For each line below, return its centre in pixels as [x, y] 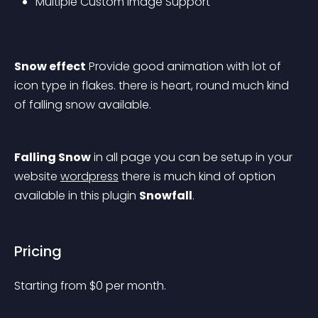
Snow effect [50, 66]
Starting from [52, 286]
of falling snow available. [83, 105]
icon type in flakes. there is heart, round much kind [153, 86]
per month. [136, 286]
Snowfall [166, 196]
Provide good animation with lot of [185, 66]
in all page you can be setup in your [193, 157]
